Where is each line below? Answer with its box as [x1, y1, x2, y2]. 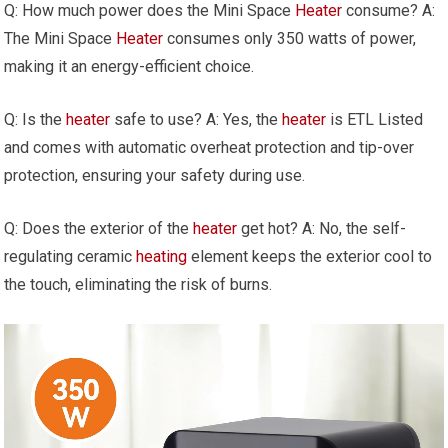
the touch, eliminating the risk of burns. [4, 274, 273, 294]
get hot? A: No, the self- [237, 218, 407, 238]
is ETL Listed [326, 109, 424, 129]
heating [136, 246, 188, 266]
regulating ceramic [4, 246, 137, 266]
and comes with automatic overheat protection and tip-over [4, 137, 415, 157]
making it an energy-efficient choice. [4, 56, 255, 76]
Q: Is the [4, 109, 67, 129]
